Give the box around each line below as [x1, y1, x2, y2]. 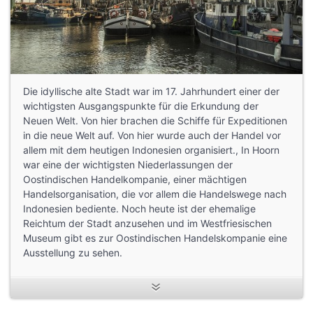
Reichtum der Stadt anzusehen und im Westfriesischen [23, 217, 272, 229]
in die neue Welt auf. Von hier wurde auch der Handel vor [23, 129, 281, 141]
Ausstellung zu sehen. [23, 246, 122, 259]
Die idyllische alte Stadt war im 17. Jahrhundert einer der [23, 85, 279, 97]
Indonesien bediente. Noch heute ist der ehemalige [23, 202, 256, 214]
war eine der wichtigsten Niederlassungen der [23, 158, 233, 170]
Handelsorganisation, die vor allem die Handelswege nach [23, 187, 286, 200]
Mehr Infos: [23, 275, 77, 288]
